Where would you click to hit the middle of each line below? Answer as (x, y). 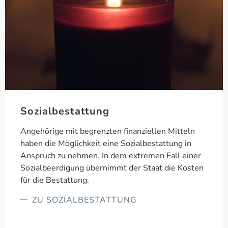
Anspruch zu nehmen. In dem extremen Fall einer (111, 156)
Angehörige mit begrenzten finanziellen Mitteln (108, 131)
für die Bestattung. (55, 180)
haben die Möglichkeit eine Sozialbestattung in (106, 144)
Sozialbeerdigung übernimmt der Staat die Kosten (112, 168)
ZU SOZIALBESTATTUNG (84, 200)
